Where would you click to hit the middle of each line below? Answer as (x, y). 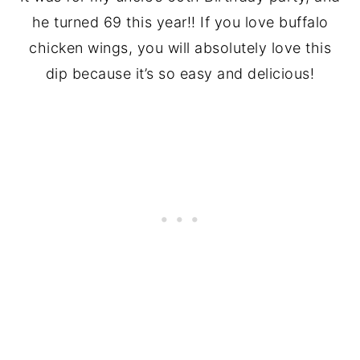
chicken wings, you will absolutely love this (180, 47)
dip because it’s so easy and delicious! (180, 73)
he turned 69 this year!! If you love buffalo (180, 22)
